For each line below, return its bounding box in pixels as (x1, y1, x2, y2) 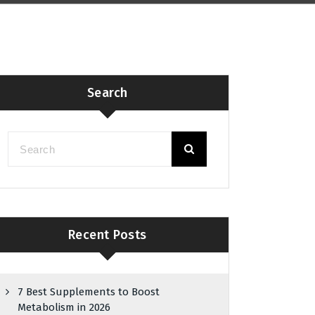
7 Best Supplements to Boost (18, 285, 160, 298)
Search (86, 84, 128, 101)
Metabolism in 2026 (18, 301, 111, 314)
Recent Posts (67, 226, 147, 243)
